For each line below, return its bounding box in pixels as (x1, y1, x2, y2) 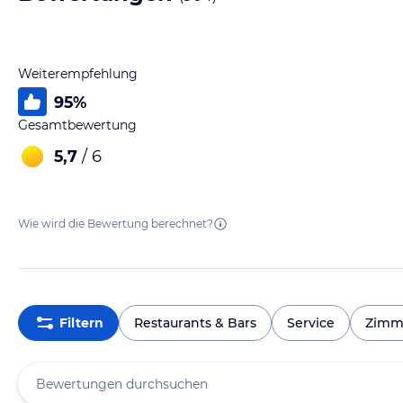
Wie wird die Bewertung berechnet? (18, 217, 213, 230)
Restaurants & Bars (134, 314, 256, 331)
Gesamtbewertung (18, 117, 137, 133)
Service (287, 314, 335, 331)
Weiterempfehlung (18, 66, 138, 82)
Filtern (58, 314, 103, 331)
